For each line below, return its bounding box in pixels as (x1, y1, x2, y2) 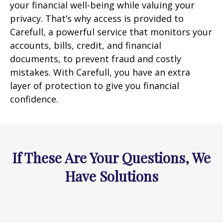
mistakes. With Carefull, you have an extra (10, 66, 190, 78)
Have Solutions (65, 167, 158, 185)
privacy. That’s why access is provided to (10, 12, 184, 24)
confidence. (10, 93, 58, 105)
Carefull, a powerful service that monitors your (10, 26, 212, 38)
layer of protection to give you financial (10, 80, 179, 92)
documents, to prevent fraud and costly (10, 53, 181, 65)
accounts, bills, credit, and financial (10, 39, 161, 51)
